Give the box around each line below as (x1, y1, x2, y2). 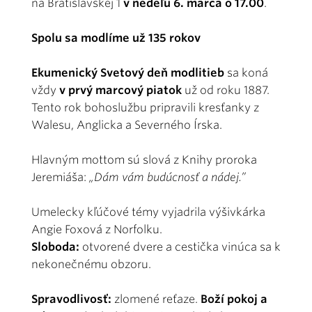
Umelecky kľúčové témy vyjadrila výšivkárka (31, 205, 265, 219)
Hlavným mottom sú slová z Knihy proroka (31, 153, 257, 166)
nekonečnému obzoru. (31, 257, 151, 271)
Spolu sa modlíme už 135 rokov (31, 31, 201, 45)
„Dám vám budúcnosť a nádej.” (89, 170, 246, 184)
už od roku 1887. (182, 83, 270, 97)
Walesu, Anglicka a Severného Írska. (31, 118, 222, 132)
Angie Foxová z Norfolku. (31, 222, 165, 236)
